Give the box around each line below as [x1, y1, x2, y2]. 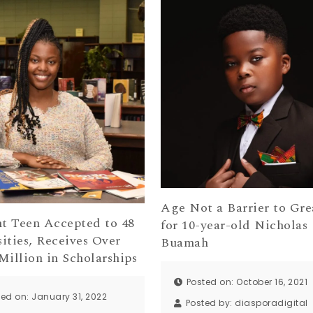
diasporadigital [235, 296, 308, 309]
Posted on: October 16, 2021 [186, 275, 308, 288]
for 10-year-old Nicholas [161, 216, 308, 235]
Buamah [161, 233, 209, 253]
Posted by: [185, 296, 235, 309]
